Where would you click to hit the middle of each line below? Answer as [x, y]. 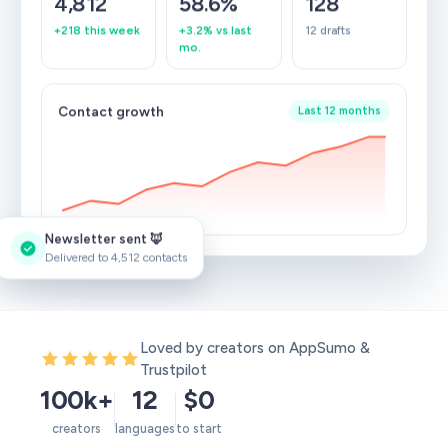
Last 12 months [339, 112]
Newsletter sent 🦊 [104, 236]
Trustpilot [173, 370]
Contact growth [111, 112]
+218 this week [97, 31]
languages [144, 428]
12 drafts [327, 31]
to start [198, 428]
